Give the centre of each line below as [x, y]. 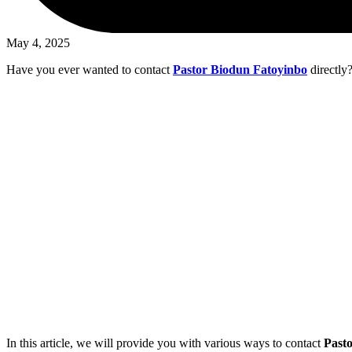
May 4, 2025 [38, 42]
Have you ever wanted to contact [90, 69]
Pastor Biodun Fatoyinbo [240, 69]
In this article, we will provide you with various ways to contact [165, 343]
